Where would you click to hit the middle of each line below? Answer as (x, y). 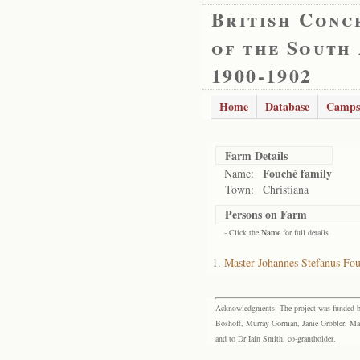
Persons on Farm (266, 214)
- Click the (243, 232)
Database (287, 106)
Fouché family (297, 173)
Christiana (286, 189)
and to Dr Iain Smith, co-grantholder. (276, 338)
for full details (305, 232)
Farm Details (256, 155)
